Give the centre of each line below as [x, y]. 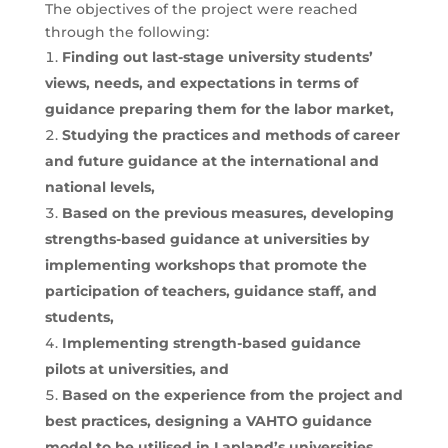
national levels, [99, 186]
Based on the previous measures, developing [227, 212]
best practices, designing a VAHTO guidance [208, 420]
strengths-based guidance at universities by [206, 238]
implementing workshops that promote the [205, 264]
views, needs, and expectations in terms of [201, 82]
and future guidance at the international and [211, 160]
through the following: [126, 31]
